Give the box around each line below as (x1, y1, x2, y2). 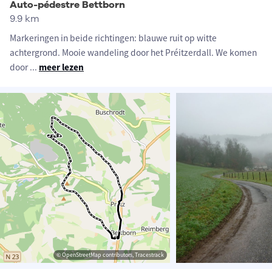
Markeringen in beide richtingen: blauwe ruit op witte (10, 32, 217, 44)
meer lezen (39, 61, 84, 73)
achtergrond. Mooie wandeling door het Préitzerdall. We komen (10, 47, 257, 59)
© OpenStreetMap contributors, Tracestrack (56, 251, 164, 259)
